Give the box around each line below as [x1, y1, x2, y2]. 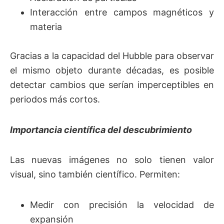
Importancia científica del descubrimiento [10, 124, 192, 135]
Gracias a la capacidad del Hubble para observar [10, 50, 214, 61]
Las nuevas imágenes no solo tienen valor [10, 154, 214, 165]
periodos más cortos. [10, 94, 100, 105]
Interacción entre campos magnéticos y [30, 7, 214, 18]
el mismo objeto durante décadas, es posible [10, 65, 214, 76]
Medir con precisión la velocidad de [30, 199, 214, 210]
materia [30, 21, 62, 32]
